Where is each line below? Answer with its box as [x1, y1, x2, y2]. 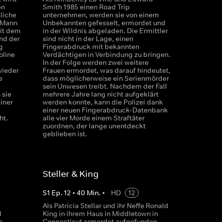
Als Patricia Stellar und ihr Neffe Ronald [42, 201, 168, 210]
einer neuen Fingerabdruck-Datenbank [42, 106, 168, 114]
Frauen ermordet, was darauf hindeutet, [42, 66, 170, 75]
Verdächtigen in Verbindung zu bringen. [42, 50, 170, 59]
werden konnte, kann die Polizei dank [42, 98, 163, 107]
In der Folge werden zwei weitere [42, 58, 149, 67]
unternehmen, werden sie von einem [42, 10, 159, 19]
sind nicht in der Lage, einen [42, 34, 133, 43]
